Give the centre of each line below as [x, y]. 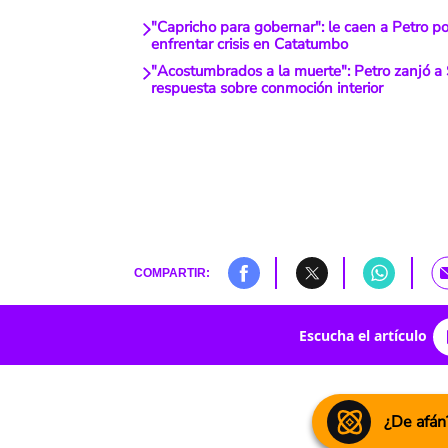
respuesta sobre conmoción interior [266, 88]
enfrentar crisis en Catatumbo [249, 44]
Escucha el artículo [362, 335]
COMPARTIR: [171, 273]
